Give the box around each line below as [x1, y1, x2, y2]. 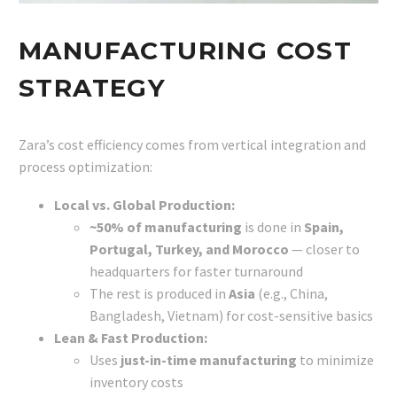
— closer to [289, 239, 360, 258]
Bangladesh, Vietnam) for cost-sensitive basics [90, 306, 373, 324]
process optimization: [19, 158, 152, 176]
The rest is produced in [90, 284, 229, 302]
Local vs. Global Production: [54, 195, 235, 214]
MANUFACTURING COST [19, 35, 353, 66]
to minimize [297, 350, 374, 369]
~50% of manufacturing [90, 217, 242, 236]
